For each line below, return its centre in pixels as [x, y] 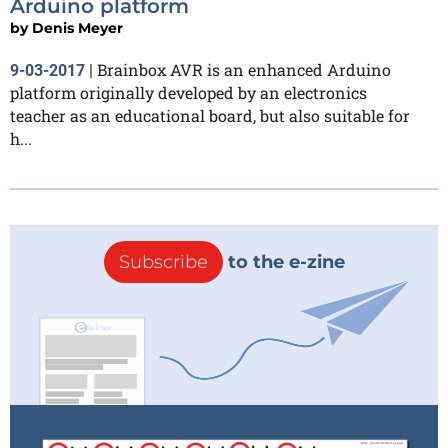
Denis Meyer [77, 28]
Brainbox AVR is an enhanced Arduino [244, 70]
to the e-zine [283, 262]
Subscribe [163, 262]
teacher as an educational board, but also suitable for [210, 116]
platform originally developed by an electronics [188, 93]
